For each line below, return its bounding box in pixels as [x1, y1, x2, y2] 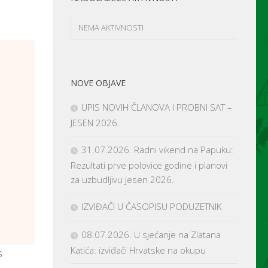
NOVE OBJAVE [71, 77, 126, 89]
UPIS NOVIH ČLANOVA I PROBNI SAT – [81, 100, 232, 113]
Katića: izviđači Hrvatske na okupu [71, 243, 206, 256]
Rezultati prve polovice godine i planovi [71, 159, 227, 171]
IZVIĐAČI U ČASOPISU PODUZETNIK [81, 200, 221, 212]
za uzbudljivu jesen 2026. [71, 173, 174, 185]
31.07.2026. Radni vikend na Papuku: [81, 143, 233, 156]
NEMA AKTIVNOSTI [78, 22, 144, 33]
